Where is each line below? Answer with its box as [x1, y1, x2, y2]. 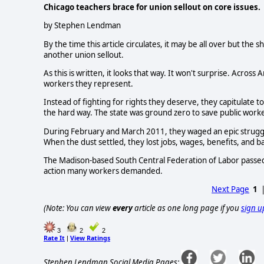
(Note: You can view [44, 202, 113, 213]
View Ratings [70, 234, 110, 243]
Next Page [212, 184, 250, 195]
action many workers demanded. [44, 166, 163, 177]
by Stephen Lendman [44, 20, 121, 31]
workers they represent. [44, 78, 135, 90]
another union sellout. [44, 49, 124, 60]
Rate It [44, 234, 65, 243]
